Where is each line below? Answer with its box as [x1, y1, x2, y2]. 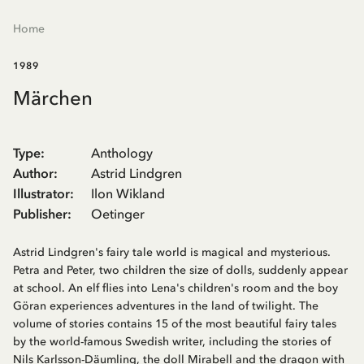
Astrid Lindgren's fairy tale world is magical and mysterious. [13, 245, 331, 260]
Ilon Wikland [91, 185, 165, 202]
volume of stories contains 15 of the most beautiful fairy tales [13, 317, 336, 331]
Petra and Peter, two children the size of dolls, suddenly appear [13, 263, 348, 278]
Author [13, 165, 54, 182]
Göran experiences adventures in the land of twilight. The [13, 299, 318, 314]
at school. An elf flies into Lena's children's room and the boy [13, 281, 338, 296]
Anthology [91, 145, 153, 162]
